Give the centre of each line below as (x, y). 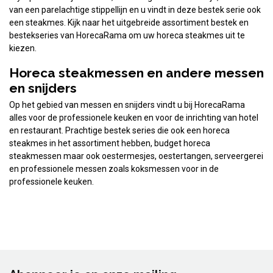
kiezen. (23, 48)
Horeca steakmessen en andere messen (136, 73)
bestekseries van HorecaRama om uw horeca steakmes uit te (127, 35)
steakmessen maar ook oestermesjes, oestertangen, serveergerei (136, 156)
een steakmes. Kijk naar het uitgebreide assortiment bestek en (129, 22)
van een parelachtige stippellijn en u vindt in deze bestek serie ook (135, 9)
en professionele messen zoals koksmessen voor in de (114, 168)
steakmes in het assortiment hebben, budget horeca (110, 143)
